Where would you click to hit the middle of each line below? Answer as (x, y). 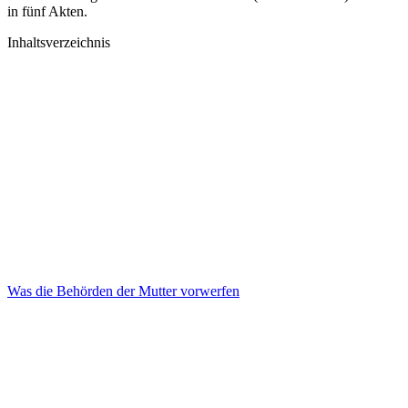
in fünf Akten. (47, 11)
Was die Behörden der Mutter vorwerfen (123, 291)
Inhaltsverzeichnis (59, 42)
